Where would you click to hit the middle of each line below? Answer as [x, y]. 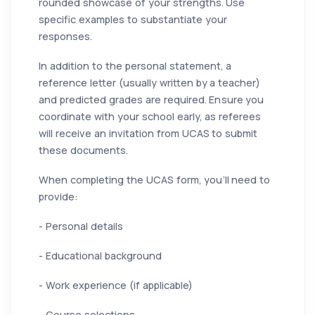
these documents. [83, 150]
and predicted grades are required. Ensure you [152, 99]
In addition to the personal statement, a [135, 65]
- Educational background [100, 255]
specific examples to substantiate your [133, 19]
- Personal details [81, 226]
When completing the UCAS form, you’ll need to [155, 179]
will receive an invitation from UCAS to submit [148, 133]
